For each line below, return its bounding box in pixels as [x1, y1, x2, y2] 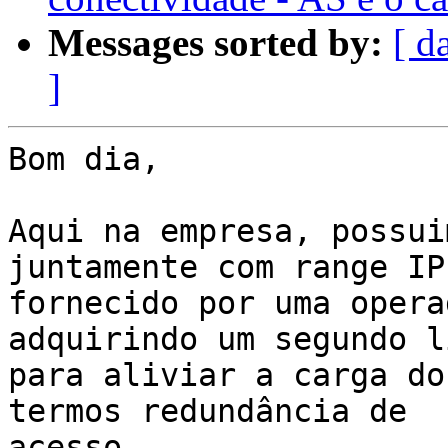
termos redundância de [8, 393, 426, 430]
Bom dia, [8, 141, 160, 178]
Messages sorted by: [48, 21, 383, 65]
